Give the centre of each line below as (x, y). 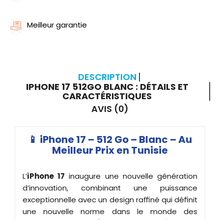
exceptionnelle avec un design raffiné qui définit (110, 199)
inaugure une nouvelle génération (131, 176)
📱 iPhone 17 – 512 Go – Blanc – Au (110, 139)
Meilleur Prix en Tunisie (110, 150)
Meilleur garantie (57, 25)
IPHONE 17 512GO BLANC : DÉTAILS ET (107, 86)
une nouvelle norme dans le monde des (110, 211)
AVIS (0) (110, 109)
